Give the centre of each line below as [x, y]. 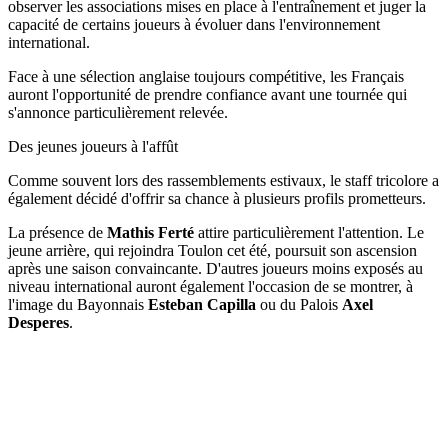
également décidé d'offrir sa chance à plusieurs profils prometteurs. [217, 198]
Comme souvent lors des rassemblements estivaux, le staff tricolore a [223, 180]
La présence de [57, 232]
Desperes [38, 322]
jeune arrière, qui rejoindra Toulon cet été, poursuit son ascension [212, 250]
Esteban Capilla [202, 304]
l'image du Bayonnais [78, 304]
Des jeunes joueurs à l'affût [93, 146]
